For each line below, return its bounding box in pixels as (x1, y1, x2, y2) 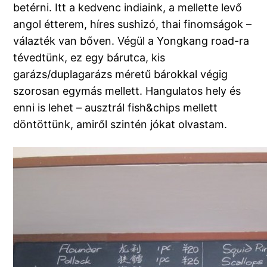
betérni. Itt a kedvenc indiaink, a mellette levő (13, 1, 243, 14)
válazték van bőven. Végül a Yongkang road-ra (13, 35, 250, 48)
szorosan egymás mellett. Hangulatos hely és (13, 85, 241, 98)
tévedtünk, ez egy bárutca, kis (13, 51, 166, 64)
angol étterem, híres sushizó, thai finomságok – (13, 18, 252, 31)
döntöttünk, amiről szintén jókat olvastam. (13, 118, 228, 131)
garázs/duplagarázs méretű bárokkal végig (13, 68, 228, 81)
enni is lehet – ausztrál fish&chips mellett (13, 101, 218, 114)
